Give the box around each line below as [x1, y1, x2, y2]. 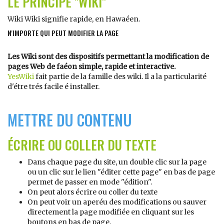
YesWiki [7, 72, 34, 81]
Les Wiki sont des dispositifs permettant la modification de [7, 52, 209, 61]
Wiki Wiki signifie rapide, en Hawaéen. [7, 14, 140, 23]
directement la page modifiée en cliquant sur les [27, 207, 194, 216]
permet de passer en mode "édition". [27, 177, 152, 186]
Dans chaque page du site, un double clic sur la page [27, 157, 206, 166]
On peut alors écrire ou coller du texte [27, 187, 157, 196]
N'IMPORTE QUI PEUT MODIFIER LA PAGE [7, 27, 118, 38]
